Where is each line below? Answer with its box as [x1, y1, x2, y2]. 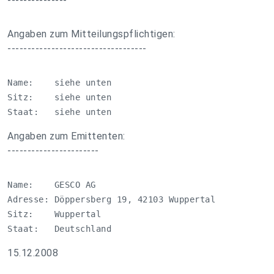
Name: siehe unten [7, 78, 111, 87]
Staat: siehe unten [7, 107, 111, 117]
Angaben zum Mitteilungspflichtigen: [7, 28, 176, 40]
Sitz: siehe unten [7, 92, 111, 102]
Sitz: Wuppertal [7, 209, 101, 219]
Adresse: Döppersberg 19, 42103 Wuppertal [7, 194, 215, 204]
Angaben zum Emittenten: [7, 130, 125, 142]
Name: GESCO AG [7, 180, 96, 190]
